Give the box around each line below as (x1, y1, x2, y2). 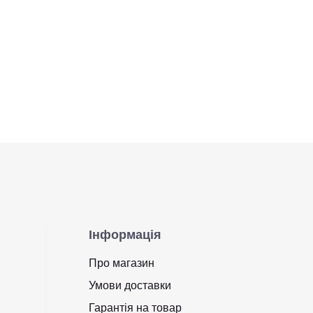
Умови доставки (88, 279, 171, 291)
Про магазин (88, 257, 154, 269)
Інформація (88, 228, 161, 242)
